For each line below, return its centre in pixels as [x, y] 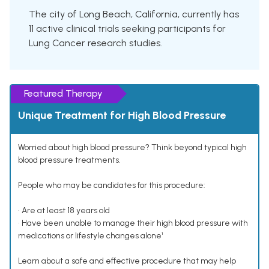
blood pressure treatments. [69, 160]
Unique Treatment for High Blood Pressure [122, 116]
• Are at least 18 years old [64, 211]
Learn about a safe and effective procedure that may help [127, 261]
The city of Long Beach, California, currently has [134, 14]
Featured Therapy [63, 94]
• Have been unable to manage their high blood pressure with [133, 223]
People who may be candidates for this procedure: [112, 186]
